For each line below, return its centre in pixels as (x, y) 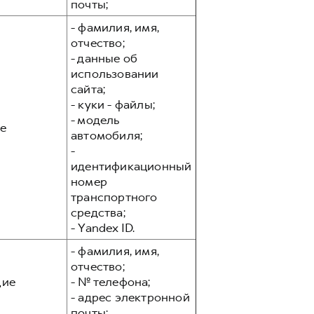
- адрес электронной (130, 297)
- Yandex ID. (103, 228)
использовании (115, 74)
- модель (95, 120)
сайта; (88, 89)
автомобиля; (107, 135)
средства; (98, 212)
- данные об (104, 58)
